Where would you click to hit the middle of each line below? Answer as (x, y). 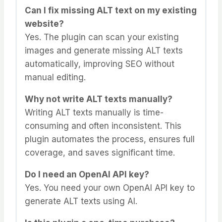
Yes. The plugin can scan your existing (102, 37)
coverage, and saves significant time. (100, 153)
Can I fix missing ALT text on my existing (111, 11)
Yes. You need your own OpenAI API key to (110, 188)
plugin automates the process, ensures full (110, 139)
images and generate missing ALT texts (104, 51)
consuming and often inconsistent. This (103, 126)
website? (44, 24)
